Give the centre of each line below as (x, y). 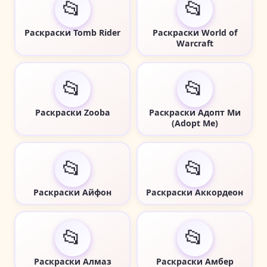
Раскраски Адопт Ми (195, 112)
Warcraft (195, 43)
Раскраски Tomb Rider (72, 32)
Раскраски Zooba (72, 112)
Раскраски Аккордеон (195, 192)
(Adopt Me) (195, 123)
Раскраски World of (195, 32)
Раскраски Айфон (72, 192)
